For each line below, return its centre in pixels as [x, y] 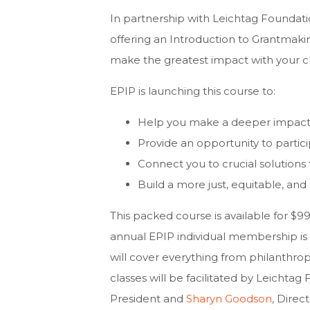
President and [148, 299]
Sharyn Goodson [229, 299]
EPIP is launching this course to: [193, 91]
